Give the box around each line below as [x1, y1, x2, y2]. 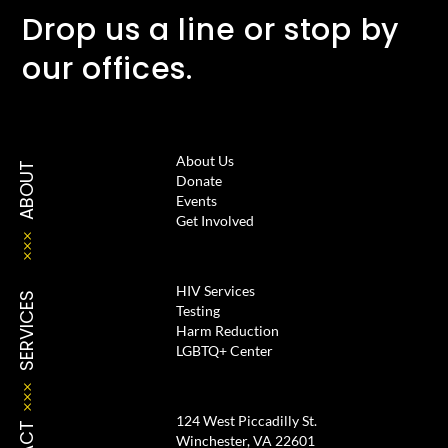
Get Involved [175, 212, 254, 230]
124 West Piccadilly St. [175, 412, 317, 430]
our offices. [22, 48, 193, 91]
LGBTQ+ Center [175, 342, 273, 360]
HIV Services [175, 282, 255, 300]
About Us [175, 152, 234, 170]
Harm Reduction [175, 322, 279, 340]
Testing [175, 302, 220, 320]
